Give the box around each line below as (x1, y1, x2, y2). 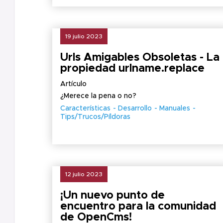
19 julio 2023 (65, 33, 103, 39)
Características (60, 105, 111, 112)
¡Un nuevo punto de (60, 190, 165, 201)
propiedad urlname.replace (60, 63, 205, 74)
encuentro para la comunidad (60, 201, 216, 212)
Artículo (60, 81, 87, 88)
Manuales (159, 105, 190, 112)
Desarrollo (118, 105, 152, 112)
